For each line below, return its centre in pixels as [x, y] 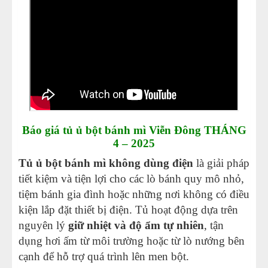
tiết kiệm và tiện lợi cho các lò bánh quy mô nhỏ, [131, 179]
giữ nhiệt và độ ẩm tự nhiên [136, 226]
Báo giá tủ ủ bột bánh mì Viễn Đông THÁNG [134, 130]
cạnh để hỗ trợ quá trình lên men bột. [104, 257]
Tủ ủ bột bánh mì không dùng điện [106, 163]
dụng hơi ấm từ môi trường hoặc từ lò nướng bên [132, 241]
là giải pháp [221, 163]
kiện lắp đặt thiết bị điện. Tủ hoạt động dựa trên [128, 210]
